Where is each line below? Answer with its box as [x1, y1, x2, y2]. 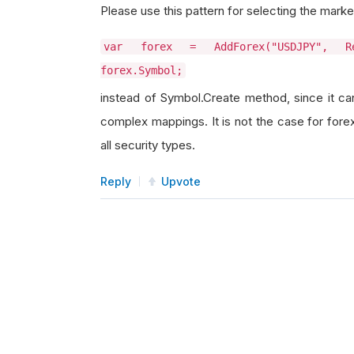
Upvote [161, 174, 201, 188]
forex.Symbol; [100, 63, 183, 77]
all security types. [100, 137, 195, 153]
